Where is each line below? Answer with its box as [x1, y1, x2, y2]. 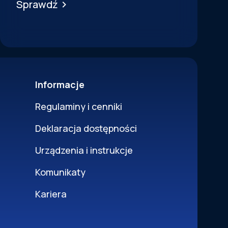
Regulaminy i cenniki [35, 100, 122, 112]
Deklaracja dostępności [35, 122, 137, 134]
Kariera [35, 188, 67, 200]
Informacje [35, 78, 84, 91]
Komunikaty [35, 166, 85, 178]
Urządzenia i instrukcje [35, 144, 133, 156]
